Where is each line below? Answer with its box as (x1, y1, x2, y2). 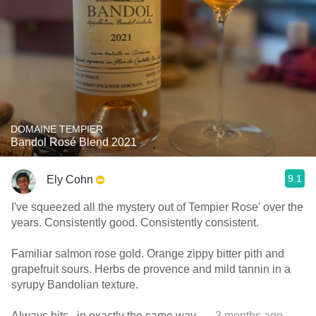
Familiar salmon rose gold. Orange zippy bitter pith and (11, 248, 284, 260)
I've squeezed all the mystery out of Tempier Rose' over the (11, 201, 303, 213)
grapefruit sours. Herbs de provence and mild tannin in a (11, 263, 291, 275)
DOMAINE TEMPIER (11, 123, 103, 135)
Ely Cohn (47, 173, 93, 186)
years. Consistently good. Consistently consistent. (11, 217, 259, 229)
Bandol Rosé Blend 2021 (11, 136, 137, 148)
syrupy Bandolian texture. (11, 279, 138, 291)
